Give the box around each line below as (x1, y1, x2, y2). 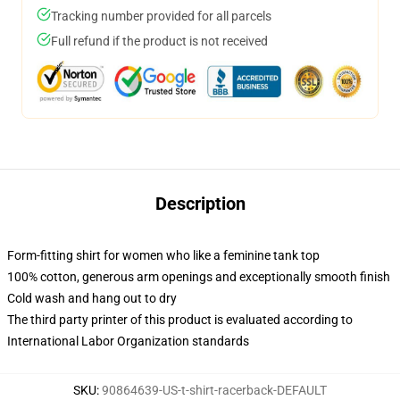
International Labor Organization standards (7, 334, 249, 348)
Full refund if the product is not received (51, 34, 268, 48)
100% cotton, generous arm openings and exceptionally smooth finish (7, 270, 390, 284)
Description (154, 193, 246, 214)
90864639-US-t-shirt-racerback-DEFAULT (102, 383, 327, 397)
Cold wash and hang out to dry (7, 291, 177, 305)
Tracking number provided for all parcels (51, 9, 271, 23)
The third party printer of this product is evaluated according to (7, 312, 353, 327)
